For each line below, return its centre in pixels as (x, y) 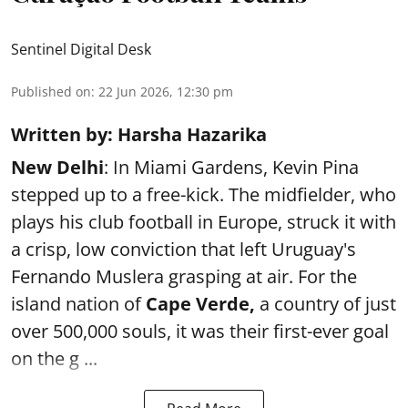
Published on (51, 92)
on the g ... (54, 358)
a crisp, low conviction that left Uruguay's (184, 249)
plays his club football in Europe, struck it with (204, 222)
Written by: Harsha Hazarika (139, 134)
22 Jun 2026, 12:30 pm (166, 92)
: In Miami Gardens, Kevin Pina (231, 167)
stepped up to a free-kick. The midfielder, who (204, 194)
